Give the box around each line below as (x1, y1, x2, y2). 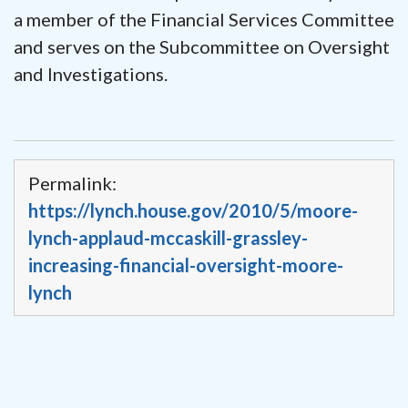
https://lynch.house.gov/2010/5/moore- (28, 199, 358, 221)
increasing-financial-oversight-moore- (28, 253, 343, 276)
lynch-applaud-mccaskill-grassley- (28, 226, 308, 249)
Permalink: (28, 171, 117, 194)
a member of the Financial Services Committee (14, 7, 394, 30)
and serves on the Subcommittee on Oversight (14, 35, 390, 57)
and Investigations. (14, 62, 168, 85)
